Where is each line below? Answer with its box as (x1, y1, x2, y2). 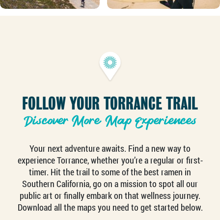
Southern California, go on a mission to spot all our (22, 178, 198, 190)
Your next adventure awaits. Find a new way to (29, 142, 191, 155)
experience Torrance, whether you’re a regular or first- (17, 154, 203, 166)
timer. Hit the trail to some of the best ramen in (29, 166, 191, 178)
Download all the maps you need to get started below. (17, 201, 203, 214)
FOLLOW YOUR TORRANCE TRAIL (22, 93, 198, 114)
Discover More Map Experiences (24, 112, 196, 131)
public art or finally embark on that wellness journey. (20, 190, 200, 202)
